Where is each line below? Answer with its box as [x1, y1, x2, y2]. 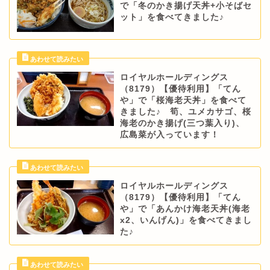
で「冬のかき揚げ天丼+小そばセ [119, 1, 252, 11]
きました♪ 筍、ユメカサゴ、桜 [119, 107, 251, 116]
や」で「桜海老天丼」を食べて [119, 95, 246, 105]
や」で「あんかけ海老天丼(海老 [119, 204, 250, 213]
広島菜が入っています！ [119, 130, 219, 139]
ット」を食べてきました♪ [119, 13, 224, 22]
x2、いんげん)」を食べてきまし [119, 215, 252, 225]
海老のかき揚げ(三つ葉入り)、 [119, 118, 245, 128]
